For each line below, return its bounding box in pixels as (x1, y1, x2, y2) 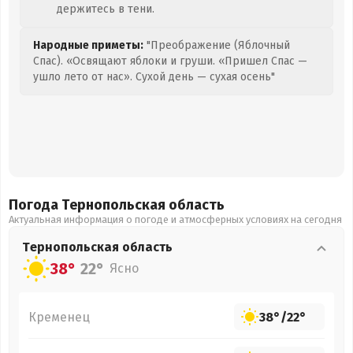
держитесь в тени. (57, 2, 154, 16)
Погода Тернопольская (9, 196, 169, 214)
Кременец (28, 309, 90, 325)
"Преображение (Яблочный (143, 39, 290, 52)
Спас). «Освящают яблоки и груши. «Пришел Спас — (33, 54, 307, 68)
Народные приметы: (33, 39, 143, 52)
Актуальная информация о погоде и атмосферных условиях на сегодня (9, 214, 342, 225)
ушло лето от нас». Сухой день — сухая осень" (33, 70, 275, 84)
